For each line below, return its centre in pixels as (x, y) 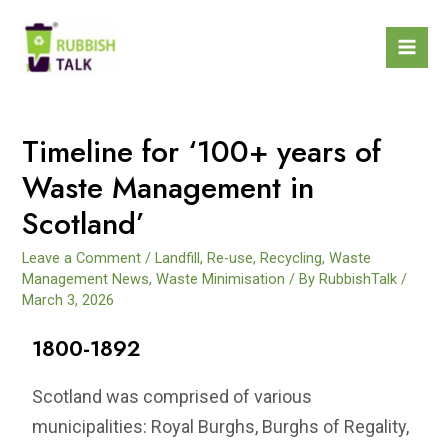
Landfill (178, 257)
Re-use (230, 257)
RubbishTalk (358, 278)
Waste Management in (168, 187)
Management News (86, 278)
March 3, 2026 (68, 299)
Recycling (291, 257)
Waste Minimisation (221, 278)
